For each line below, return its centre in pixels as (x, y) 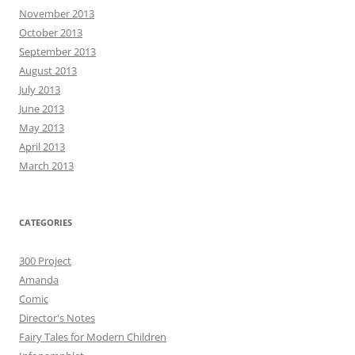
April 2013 (42, 147)
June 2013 (42, 109)
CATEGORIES (46, 223)
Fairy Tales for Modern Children (93, 337)
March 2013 (46, 166)
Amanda (39, 280)
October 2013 (51, 33)
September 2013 (57, 52)
